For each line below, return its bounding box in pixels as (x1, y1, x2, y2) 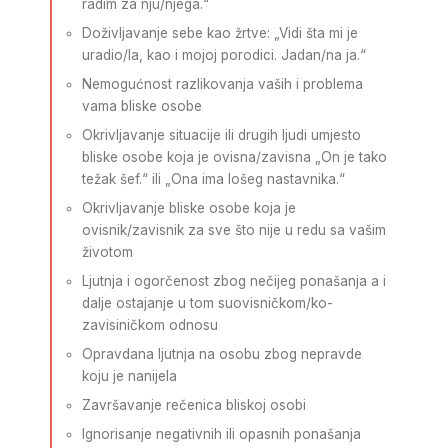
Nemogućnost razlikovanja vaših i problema (82, 76, 363, 92)
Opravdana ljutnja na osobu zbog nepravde (82, 346, 362, 362)
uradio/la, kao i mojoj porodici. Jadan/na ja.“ (82, 47, 366, 63)
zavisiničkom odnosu (82, 317, 218, 333)
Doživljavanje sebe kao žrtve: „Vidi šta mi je (82, 25, 358, 41)
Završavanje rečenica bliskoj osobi (82, 397, 306, 413)
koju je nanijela (82, 368, 177, 384)
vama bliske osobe (82, 98, 202, 114)
